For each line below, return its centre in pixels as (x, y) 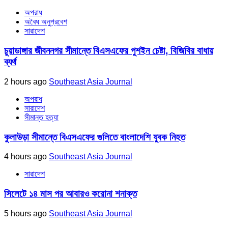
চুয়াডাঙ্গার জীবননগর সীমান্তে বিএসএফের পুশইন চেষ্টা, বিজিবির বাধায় (109, 51)
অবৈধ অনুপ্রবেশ (46, 22)
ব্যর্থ (10, 62)
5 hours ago (26, 213)
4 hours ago (26, 157)
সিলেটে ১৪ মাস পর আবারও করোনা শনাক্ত (70, 193)
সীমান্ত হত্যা (41, 117)
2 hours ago (26, 81)
